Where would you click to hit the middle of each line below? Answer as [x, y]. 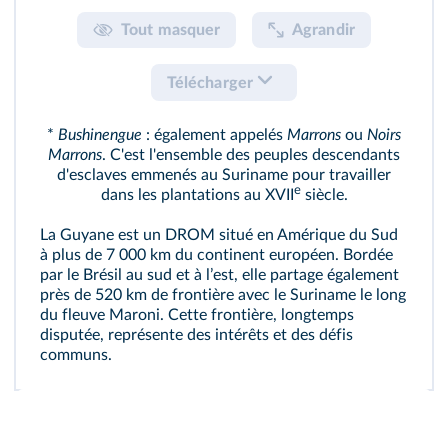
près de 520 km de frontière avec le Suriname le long [223, 294]
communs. [76, 354]
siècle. [324, 194]
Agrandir [323, 29]
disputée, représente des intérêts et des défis [196, 334]
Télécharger [212, 82]
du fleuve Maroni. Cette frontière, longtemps [197, 314]
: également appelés [214, 134]
